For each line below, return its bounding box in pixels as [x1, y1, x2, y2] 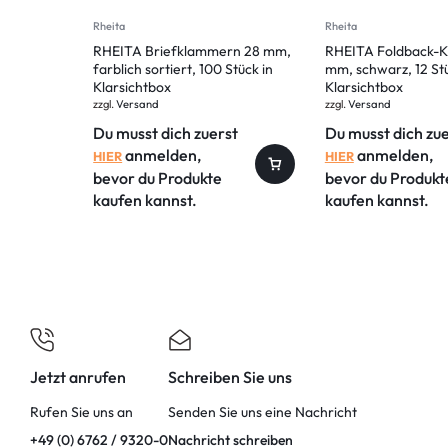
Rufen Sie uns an [30, 402, 133, 421]
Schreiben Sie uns [168, 366, 292, 387]
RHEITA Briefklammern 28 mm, [93, 42, 292, 61]
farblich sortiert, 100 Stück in [93, 60, 274, 79]
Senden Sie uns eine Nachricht [168, 402, 357, 421]
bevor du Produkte [93, 168, 223, 189]
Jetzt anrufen [30, 366, 126, 387]
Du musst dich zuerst [93, 123, 239, 144]
